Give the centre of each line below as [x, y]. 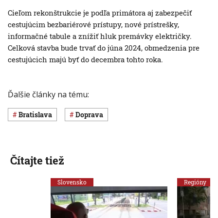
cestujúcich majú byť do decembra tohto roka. [85, 60]
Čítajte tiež [37, 160]
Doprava [92, 115]
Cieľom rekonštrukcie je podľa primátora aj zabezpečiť [100, 13]
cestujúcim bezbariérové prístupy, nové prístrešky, [93, 25]
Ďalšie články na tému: [48, 95]
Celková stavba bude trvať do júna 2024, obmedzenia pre [104, 48]
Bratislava [37, 115]
